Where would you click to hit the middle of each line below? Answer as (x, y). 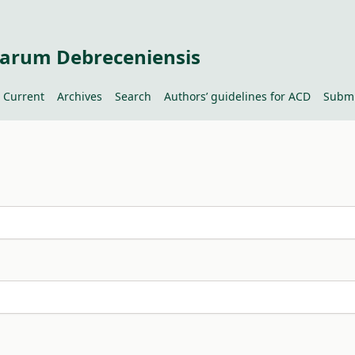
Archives (79, 96)
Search (133, 96)
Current (23, 96)
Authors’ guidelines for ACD (237, 96)
